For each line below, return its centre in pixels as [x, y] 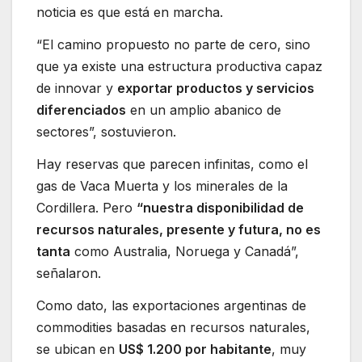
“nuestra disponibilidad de [220, 207]
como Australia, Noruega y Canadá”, [185, 251]
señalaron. [69, 273]
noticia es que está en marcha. [130, 13]
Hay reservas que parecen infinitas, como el [172, 164]
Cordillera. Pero [86, 207]
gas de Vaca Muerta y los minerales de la [162, 185]
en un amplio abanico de [204, 109]
